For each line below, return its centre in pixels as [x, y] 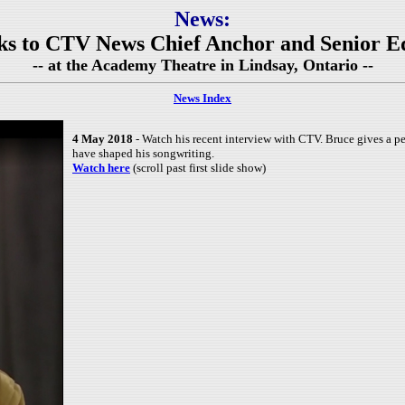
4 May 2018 [104, 139]
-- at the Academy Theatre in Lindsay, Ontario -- [202, 65]
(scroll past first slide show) [198, 168]
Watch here [101, 168]
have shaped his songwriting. [143, 153]
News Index [202, 98]
